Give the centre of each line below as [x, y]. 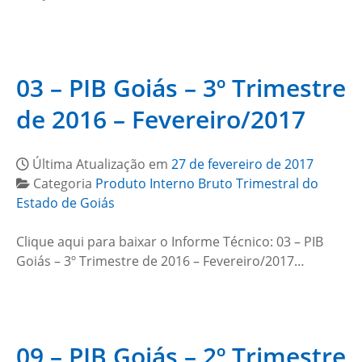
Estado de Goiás [65, 203]
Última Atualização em [102, 164]
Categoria [64, 183]
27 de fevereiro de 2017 [242, 164]
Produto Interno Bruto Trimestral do [207, 183]
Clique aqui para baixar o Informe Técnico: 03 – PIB [170, 242]
